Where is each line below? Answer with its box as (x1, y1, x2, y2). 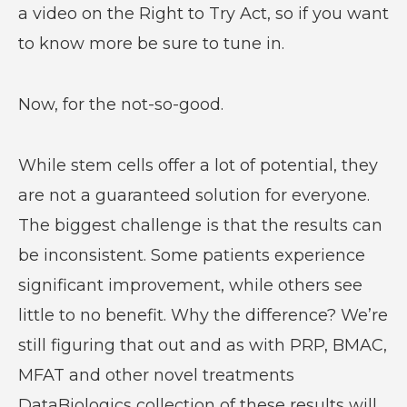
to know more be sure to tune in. (17, 33, 289, 54)
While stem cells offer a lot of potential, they (17, 154, 378, 175)
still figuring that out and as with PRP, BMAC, (17, 334, 387, 355)
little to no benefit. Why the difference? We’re (17, 304, 388, 325)
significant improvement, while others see (17, 274, 362, 295)
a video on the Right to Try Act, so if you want (17, 3, 389, 24)
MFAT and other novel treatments (17, 364, 294, 385)
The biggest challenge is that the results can (17, 214, 382, 235)
